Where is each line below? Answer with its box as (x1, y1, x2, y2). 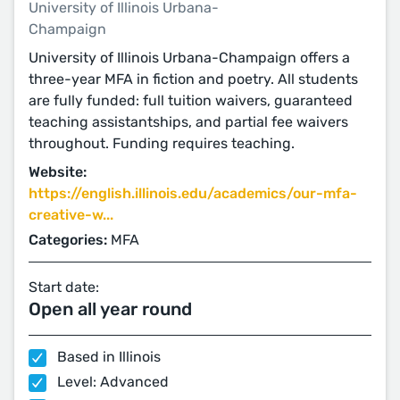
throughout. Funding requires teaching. (29, 135, 295, 152)
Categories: (29, 231, 107, 248)
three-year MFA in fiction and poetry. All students (29, 71, 358, 87)
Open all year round (29, 298, 192, 320)
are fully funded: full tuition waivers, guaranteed (29, 92, 353, 109)
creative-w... (29, 206, 113, 223)
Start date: (29, 279, 99, 296)
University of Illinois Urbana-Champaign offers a (29, 49, 350, 66)
